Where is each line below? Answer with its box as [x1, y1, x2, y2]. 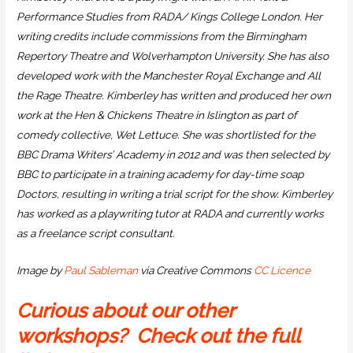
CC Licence [254, 263, 314, 277]
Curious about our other [17, 298, 235, 322]
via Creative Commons [138, 263, 255, 277]
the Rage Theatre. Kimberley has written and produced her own [17, 89, 332, 102]
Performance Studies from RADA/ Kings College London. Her [17, 10, 323, 24]
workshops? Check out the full [17, 323, 300, 347]
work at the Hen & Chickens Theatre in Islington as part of [17, 109, 298, 122]
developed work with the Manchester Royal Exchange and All [17, 69, 321, 83]
